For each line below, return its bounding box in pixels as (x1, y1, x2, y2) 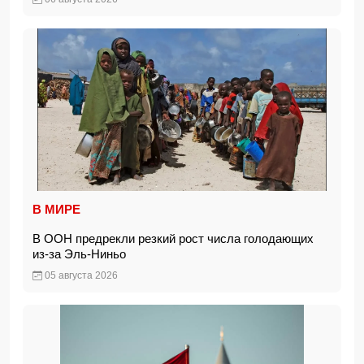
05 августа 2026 (42, 270, 118, 281)
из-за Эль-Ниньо (32, 247, 132, 261)
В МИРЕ (32, 202, 80, 216)
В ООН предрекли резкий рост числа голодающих (32, 232, 314, 245)
